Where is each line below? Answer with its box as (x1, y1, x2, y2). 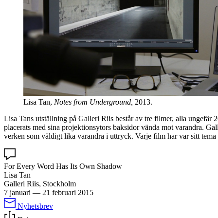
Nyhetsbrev (18, 201, 53, 210)
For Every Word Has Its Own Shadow (4, 162, 122, 170)
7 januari (4, 188, 31, 197)
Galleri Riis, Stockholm (4, 179, 76, 188)
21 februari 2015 (42, 188, 93, 197)
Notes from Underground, (54, 97, 135, 106)
